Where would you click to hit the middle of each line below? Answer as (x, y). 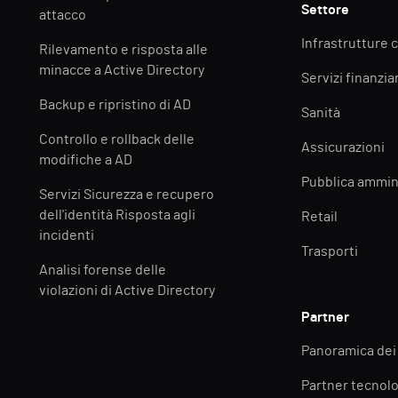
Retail (320, 217)
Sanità (321, 113)
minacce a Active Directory (122, 70)
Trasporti (330, 251)
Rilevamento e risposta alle (124, 50)
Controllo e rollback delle (117, 139)
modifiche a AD (86, 160)
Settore (326, 10)
